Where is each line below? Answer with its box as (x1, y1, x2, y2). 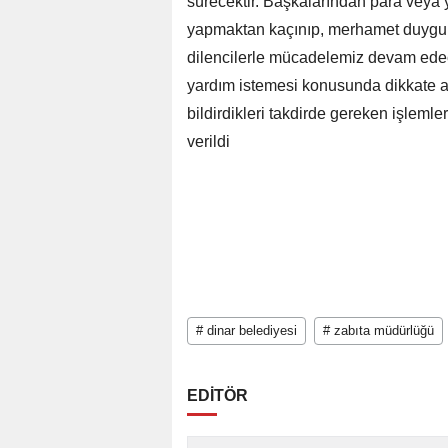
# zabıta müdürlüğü (323, 323, 434, 339)
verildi (187, 133, 230, 151)
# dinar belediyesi (196, 323, 297, 339)
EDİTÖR (187, 387, 248, 405)
